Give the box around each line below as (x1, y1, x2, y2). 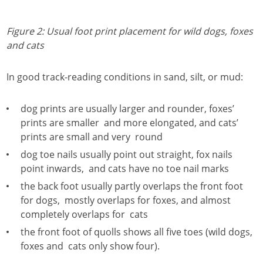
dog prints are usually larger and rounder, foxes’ (21, 102, 234, 115)
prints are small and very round (21, 130, 163, 143)
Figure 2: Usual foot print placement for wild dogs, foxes (6, 25, 253, 38)
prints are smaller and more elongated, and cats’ (21, 116, 238, 129)
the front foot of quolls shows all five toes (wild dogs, (21, 225, 252, 238)
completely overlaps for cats (21, 208, 148, 221)
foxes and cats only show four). (21, 240, 160, 252)
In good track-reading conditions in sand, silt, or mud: (6, 70, 243, 83)
